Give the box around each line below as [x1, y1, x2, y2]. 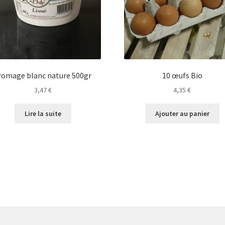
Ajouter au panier [155, 109, 209, 119]
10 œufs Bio [162, 70, 202, 80]
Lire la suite [24, 109, 61, 119]
